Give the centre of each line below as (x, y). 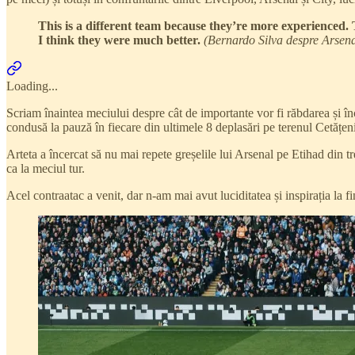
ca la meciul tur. (46, 168)
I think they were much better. (121, 40)
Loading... (32, 86)
